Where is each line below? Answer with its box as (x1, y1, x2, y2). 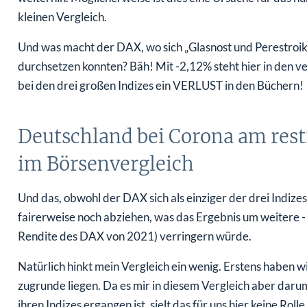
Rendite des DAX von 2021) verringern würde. (17, 229, 251, 244)
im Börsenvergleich (17, 152, 194, 176)
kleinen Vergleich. (17, 10, 107, 25)
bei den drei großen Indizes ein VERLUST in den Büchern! (17, 78, 304, 93)
